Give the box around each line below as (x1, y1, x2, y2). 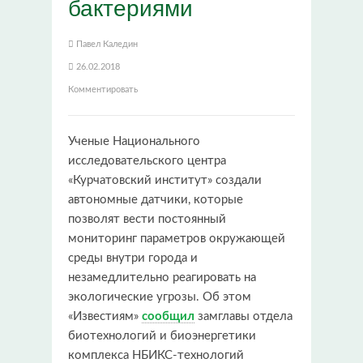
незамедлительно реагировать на (68, 271, 256, 284)
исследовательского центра (68, 155, 226, 168)
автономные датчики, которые (68, 194, 243, 207)
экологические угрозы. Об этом (68, 291, 251, 304)
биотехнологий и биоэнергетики (68, 330, 256, 343)
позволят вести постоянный (68, 213, 226, 226)
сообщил (142, 310, 194, 323)
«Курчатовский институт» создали (68, 174, 262, 187)
